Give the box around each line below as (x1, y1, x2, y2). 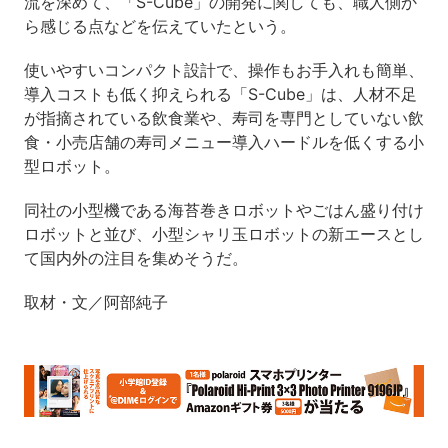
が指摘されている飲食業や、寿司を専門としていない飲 (23, 107, 424, 128)
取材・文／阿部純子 (23, 291, 168, 312)
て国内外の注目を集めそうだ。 (23, 247, 248, 268)
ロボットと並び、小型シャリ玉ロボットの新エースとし (23, 223, 424, 244)
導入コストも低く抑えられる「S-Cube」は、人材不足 (23, 83, 417, 104)
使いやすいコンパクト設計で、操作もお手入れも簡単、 (23, 59, 424, 80)
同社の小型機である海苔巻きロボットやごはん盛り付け (23, 199, 424, 220)
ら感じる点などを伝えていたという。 (23, 15, 296, 36)
